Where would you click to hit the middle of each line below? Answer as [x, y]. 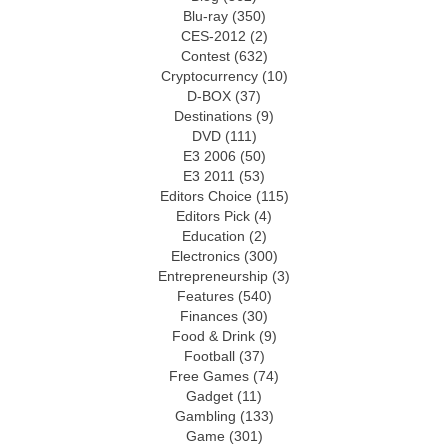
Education [213, 237]
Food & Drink [213, 337]
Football [209, 357]
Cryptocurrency [209, 77]
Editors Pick [213, 217]
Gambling [205, 417]
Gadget [209, 397]
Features [205, 297]
